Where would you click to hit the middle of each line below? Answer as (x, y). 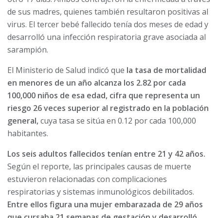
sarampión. (28, 49)
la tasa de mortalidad (165, 70)
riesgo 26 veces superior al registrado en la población (108, 108)
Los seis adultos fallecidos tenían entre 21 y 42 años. (106, 154)
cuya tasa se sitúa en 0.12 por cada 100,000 (117, 120)
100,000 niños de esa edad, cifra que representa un (104, 95)
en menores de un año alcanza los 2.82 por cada (97, 82)
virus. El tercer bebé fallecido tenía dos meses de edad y (108, 24)
